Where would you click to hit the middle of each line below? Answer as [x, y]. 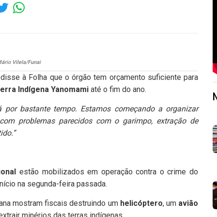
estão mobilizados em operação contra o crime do [107, 172]
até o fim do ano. [117, 90]
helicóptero [141, 203]
